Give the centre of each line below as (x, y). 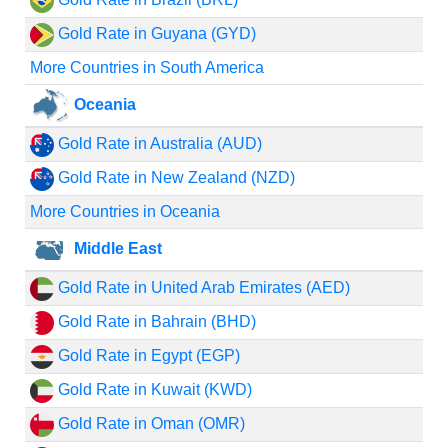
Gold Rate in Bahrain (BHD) (154, 321)
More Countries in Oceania (124, 211)
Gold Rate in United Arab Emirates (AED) (201, 287)
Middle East (115, 248)
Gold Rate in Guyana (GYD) (154, 33)
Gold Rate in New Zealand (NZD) (174, 177)
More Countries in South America (146, 67)
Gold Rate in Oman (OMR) (149, 423)
